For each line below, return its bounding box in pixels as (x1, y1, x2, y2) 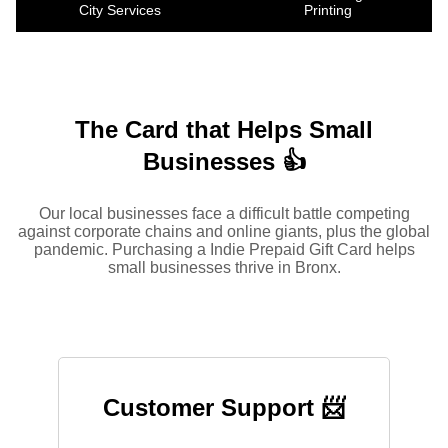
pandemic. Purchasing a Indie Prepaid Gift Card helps (33, 241, 415, 259)
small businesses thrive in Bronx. (107, 259, 341, 277)
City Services (78, 2, 161, 19)
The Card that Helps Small (75, 116, 373, 144)
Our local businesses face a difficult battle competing (38, 205, 410, 223)
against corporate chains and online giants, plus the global (18, 223, 430, 241)
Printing (304, 2, 353, 19)
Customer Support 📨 (103, 394, 345, 422)
